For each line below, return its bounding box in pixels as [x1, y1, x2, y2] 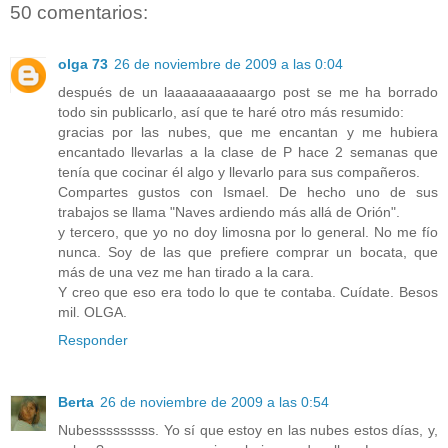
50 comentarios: [10, 2, 148, 24]
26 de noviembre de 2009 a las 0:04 [114, 56, 343, 73]
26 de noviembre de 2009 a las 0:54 [100, 394, 329, 411]
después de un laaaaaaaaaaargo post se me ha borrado [58, 84, 438, 101]
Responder [58, 332, 128, 349]
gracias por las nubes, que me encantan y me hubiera [58, 124, 438, 141]
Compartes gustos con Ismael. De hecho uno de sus [58, 184, 438, 201]
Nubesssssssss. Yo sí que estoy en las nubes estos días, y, [58, 422, 438, 439]
